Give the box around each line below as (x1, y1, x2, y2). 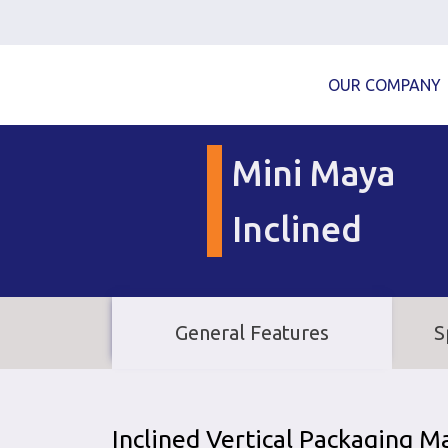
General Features (175, 321, 329, 344)
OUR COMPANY (328, 75, 441, 94)
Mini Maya (232, 153, 396, 193)
